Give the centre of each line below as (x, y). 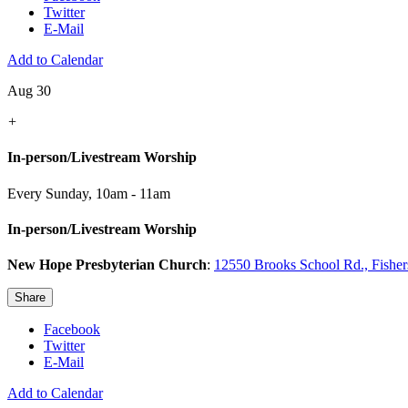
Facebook (72, 330)
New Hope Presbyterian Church (107, 265)
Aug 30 (29, 91)
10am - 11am (133, 193)
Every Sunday (48, 193)
